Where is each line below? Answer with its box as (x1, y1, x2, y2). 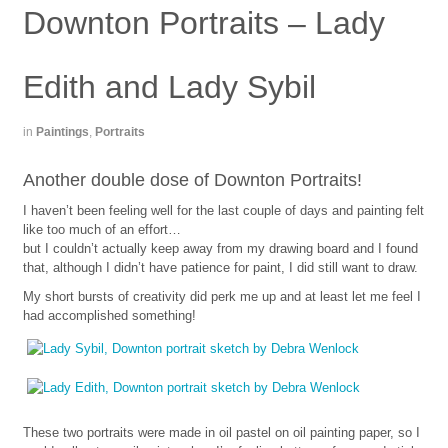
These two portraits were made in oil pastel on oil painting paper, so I (22, 424, 420, 440)
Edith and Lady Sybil (22, 68, 316, 105)
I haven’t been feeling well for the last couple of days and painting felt (22, 202, 424, 218)
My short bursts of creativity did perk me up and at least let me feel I (22, 288, 421, 304)
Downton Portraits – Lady (22, 4, 385, 41)
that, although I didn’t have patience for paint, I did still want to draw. (22, 259, 418, 275)
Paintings (35, 124, 89, 139)
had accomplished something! (22, 307, 196, 323)
